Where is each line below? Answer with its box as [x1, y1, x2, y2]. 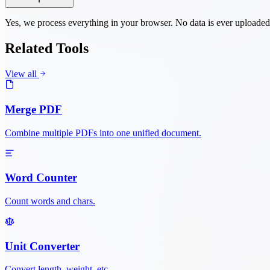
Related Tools [5, 40, 89, 57]
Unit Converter [5, 239, 80, 253]
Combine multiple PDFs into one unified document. [5, 127, 201, 138]
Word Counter [5, 171, 77, 184]
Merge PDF [5, 102, 62, 116]
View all [5, 69, 39, 80]
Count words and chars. [5, 196, 95, 206]
